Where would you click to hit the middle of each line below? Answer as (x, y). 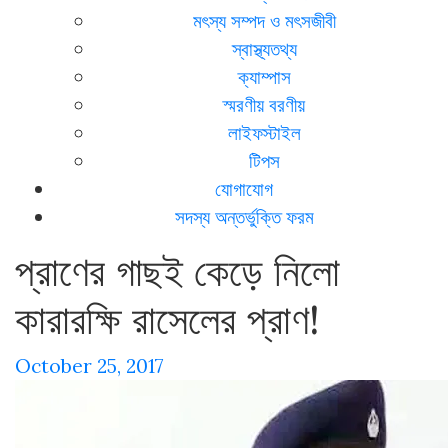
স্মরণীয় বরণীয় (264, 105)
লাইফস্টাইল (264, 133)
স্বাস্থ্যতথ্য (264, 49)
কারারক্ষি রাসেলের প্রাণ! (167, 319)
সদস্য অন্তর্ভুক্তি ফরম (244, 217)
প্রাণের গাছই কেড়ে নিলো (177, 271)
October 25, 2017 (89, 366)
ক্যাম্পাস (264, 77)
